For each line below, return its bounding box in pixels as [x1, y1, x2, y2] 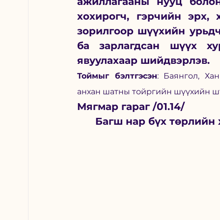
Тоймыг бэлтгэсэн [77, 71, 157, 81]
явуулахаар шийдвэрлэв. [77, 55, 210, 67]
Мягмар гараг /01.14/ [77, 101, 185, 113]
